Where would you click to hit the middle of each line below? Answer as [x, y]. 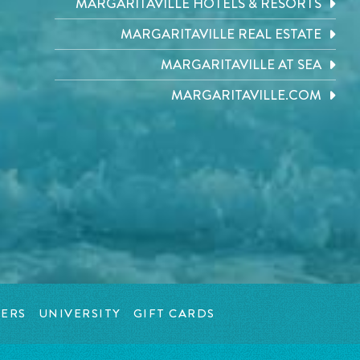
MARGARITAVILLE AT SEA [241, 65]
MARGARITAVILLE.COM [247, 95]
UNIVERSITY [80, 314]
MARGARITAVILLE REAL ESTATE [221, 34]
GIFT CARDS [174, 314]
